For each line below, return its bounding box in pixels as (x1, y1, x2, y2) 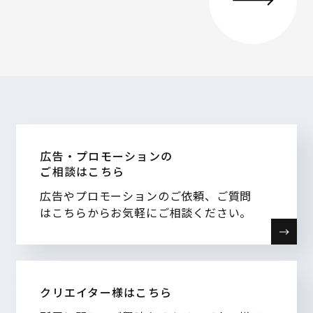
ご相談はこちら (40, 162, 125, 180)
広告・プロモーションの (40, 147, 173, 164)
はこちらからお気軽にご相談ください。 (40, 203, 252, 221)
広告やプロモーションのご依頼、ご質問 (40, 187, 252, 204)
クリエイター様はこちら (40, 284, 173, 301)
